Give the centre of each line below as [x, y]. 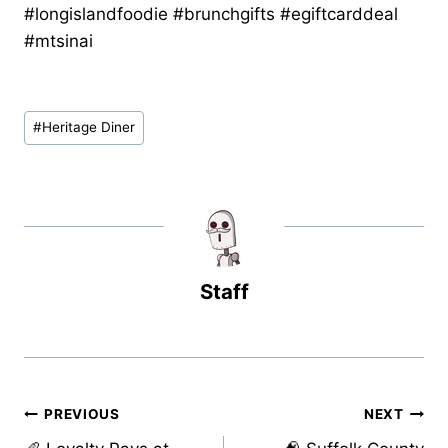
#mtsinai [58, 41]
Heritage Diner [89, 127]
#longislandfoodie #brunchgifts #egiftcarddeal [211, 14]
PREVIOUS [82, 414]
